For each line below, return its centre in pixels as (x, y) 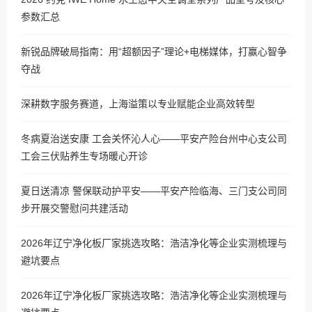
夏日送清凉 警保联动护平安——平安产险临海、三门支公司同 (154, 191)
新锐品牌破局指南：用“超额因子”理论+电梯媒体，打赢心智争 (154, 52)
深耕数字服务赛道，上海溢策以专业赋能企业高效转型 (138, 104)
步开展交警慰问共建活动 (75, 208)
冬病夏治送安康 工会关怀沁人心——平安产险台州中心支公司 (154, 139)
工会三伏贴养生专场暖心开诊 (84, 156)
